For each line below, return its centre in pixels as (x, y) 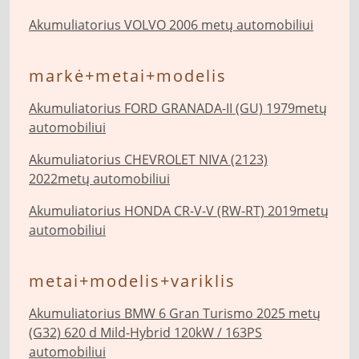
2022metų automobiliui (99, 179)
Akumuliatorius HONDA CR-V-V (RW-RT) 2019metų (179, 211)
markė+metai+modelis (128, 76)
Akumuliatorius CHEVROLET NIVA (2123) (148, 159)
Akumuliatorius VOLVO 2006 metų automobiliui (171, 25)
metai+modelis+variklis (132, 281)
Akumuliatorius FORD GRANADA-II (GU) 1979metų (178, 108)
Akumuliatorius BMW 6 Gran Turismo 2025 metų (175, 313)
